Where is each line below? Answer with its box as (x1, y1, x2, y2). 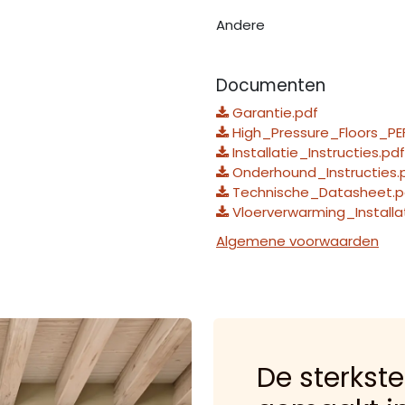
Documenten (216, 73, 325, 98)
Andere (216, 15, 265, 34)
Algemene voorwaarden (216, 231, 379, 250)
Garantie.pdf (229, 103, 318, 122)
